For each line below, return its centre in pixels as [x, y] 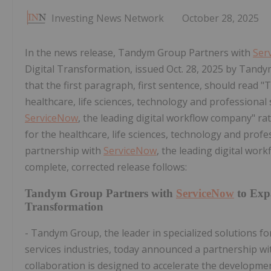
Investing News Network [108, 18]
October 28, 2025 [220, 18]
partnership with [64, 151]
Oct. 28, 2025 [195, 69]
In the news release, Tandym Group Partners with [139, 53]
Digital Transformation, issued [96, 69]
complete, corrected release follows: [106, 167]
